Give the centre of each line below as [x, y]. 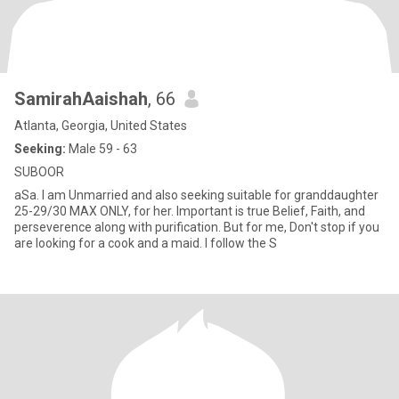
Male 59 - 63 [102, 149]
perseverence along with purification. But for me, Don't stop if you [197, 227]
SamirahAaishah [81, 99]
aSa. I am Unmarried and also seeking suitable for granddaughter [98, 195]
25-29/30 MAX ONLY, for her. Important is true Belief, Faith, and [57, 211]
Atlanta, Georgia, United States [101, 126]
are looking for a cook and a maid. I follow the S [146, 243]
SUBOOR [39, 172]
